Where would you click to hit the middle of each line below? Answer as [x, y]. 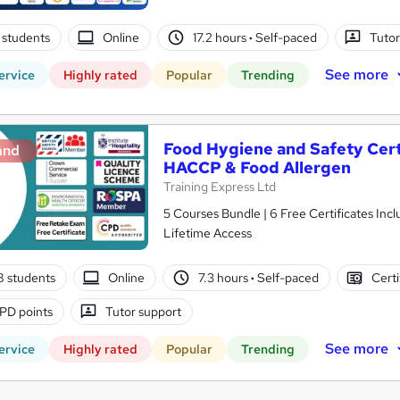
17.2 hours [221, 37]
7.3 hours [224, 277]
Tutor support [144, 311]
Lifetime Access [208, 233]
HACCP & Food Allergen [257, 168]
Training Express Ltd [220, 187]
